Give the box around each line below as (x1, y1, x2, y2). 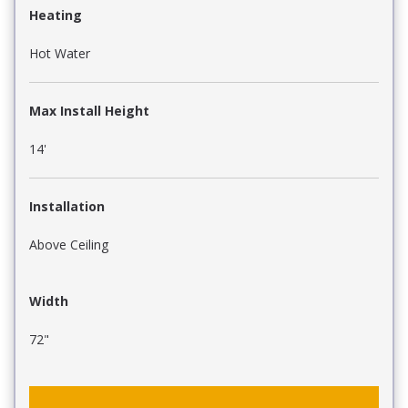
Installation (29, 197, 105, 215)
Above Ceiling (29, 235, 108, 253)
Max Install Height (29, 101, 149, 119)
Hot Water (29, 44, 90, 62)
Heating (29, 5, 82, 24)
